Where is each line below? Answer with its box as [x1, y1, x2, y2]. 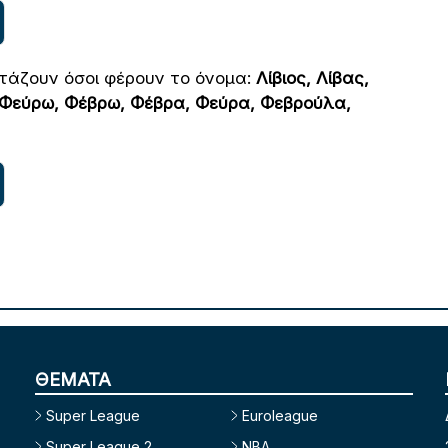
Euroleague [241, 406, 318, 424]
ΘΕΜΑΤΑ [34, 368, 111, 390]
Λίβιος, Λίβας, [256, 67, 369, 88]
